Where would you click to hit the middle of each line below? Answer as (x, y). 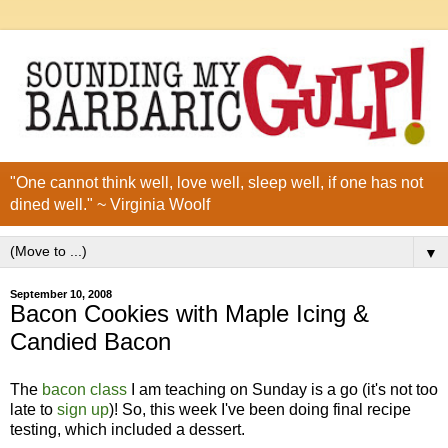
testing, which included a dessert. (127, 429)
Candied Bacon (90, 342)
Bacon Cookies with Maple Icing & (189, 314)
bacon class (84, 389)
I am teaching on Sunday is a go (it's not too (282, 389)
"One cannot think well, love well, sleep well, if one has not (216, 183)
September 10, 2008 (61, 294)
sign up (83, 409)
